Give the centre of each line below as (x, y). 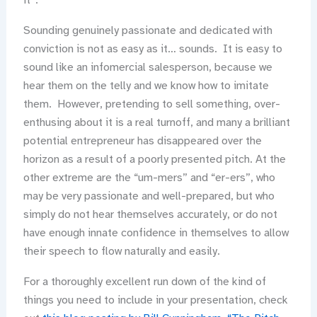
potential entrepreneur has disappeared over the (142, 141)
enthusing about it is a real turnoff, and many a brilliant (156, 123)
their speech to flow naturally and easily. (121, 252)
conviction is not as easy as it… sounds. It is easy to (152, 49)
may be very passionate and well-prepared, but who (149, 196)
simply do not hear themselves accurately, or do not (150, 215)
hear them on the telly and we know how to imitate (146, 86)
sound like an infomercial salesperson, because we (148, 68)
